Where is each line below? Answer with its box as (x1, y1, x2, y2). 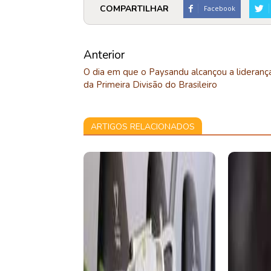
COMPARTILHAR (100, 2, 169, 15)
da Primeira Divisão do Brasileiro (83, 79, 217, 91)
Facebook (204, 4, 235, 13)
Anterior (83, 47, 125, 63)
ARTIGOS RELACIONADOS (91, 121, 195, 132)
